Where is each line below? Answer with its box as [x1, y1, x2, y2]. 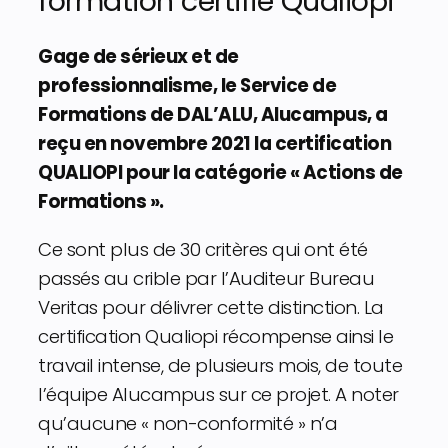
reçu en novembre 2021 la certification [38, 131, 391, 157]
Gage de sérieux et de [38, 44, 239, 70]
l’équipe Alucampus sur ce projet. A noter [38, 381, 399, 407]
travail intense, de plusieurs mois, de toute [38, 352, 402, 378]
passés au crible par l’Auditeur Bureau [38, 265, 374, 291]
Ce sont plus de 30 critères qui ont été [38, 236, 368, 262]
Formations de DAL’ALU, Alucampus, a [38, 102, 388, 128]
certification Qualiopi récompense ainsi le [38, 323, 393, 349]
